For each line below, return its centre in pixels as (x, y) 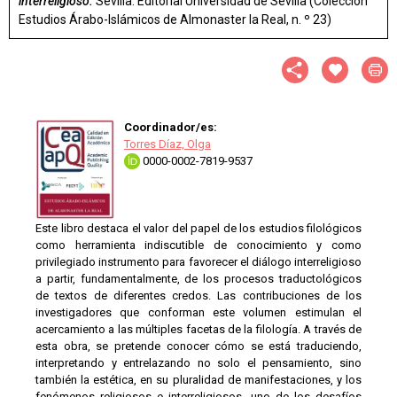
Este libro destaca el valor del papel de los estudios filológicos (198, 229)
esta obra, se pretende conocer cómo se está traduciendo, (198, 346)
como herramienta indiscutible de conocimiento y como (198, 245)
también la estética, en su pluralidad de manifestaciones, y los (198, 380)
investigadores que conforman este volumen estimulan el (198, 313)
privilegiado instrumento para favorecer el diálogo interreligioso (198, 262)
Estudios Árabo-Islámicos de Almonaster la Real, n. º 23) (175, 19)
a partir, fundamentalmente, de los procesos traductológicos (198, 279)
